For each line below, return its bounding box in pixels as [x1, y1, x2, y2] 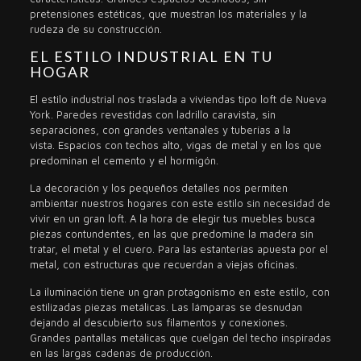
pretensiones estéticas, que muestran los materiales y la [29, 7, 307, 21]
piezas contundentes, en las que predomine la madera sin [29, 227, 313, 241]
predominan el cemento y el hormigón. [29, 154, 218, 168]
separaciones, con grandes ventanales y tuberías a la [29, 123, 291, 137]
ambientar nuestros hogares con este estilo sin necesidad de [29, 197, 330, 210]
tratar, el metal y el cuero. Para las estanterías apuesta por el [29, 243, 328, 256]
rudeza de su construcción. [29, 23, 162, 36]
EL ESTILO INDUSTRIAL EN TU [29, 48, 273, 66]
